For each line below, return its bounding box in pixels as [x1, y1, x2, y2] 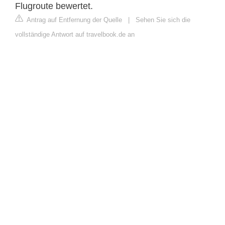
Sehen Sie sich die [136, 16, 190, 24]
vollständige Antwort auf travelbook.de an [15, 30, 135, 38]
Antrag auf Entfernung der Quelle [25, 16, 122, 24]
